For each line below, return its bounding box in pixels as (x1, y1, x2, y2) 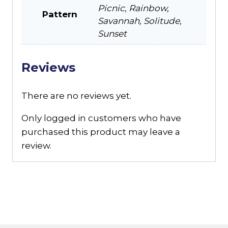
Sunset (98, 28, 127, 39)
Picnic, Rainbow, (98, 3, 169, 13)
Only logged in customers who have (21, 113, 181, 124)
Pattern (42, 9, 77, 19)
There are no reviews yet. (21, 91, 131, 101)
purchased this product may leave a (21, 127, 180, 137)
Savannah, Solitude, (98, 15, 182, 26)
